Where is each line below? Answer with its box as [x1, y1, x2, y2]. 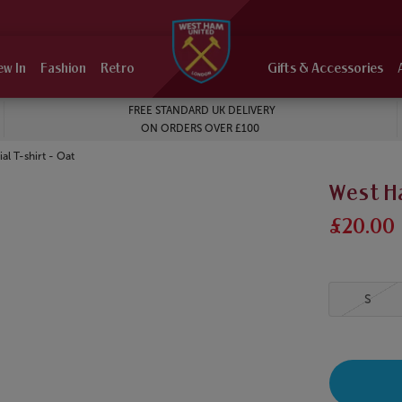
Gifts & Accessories [267, 63, 383, 76]
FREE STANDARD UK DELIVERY [125, 104, 275, 118]
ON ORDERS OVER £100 [141, 122, 260, 135]
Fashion [40, 63, 86, 76]
